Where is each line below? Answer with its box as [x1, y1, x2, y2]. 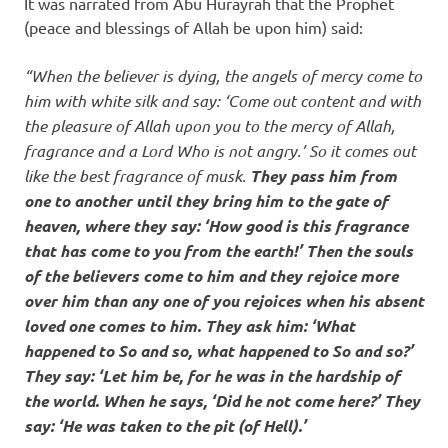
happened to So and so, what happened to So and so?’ [24, 340, 413, 361]
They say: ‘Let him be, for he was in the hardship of [24, 365, 400, 386]
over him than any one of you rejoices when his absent [24, 290, 424, 311]
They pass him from [250, 165, 397, 186]
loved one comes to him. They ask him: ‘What [24, 315, 355, 336]
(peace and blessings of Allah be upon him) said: [24, 17, 363, 37]
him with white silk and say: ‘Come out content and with [24, 90, 421, 111]
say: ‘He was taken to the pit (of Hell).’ [24, 415, 306, 436]
